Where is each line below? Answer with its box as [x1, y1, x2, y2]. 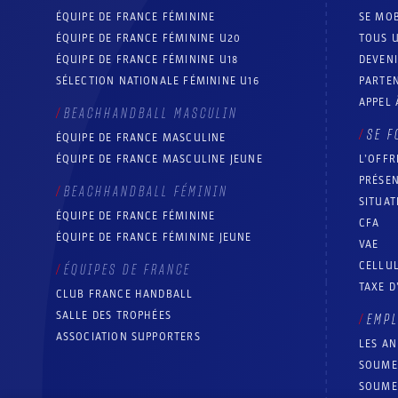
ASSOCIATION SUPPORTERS [55, 330, 201, 344]
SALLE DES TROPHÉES [55, 309, 172, 322]
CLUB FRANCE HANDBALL [55, 288, 194, 301]
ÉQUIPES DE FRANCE [63, 263, 191, 278]
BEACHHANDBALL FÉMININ [63, 185, 228, 200]
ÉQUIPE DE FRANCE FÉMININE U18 [55, 53, 239, 67]
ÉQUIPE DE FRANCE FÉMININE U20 [55, 32, 242, 45]
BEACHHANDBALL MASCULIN [63, 107, 238, 122]
